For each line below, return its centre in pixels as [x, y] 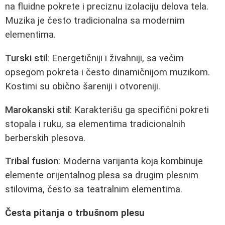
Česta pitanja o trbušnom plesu [75, 213]
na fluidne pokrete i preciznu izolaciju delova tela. [107, 7]
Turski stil [26, 58]
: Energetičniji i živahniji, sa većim [116, 58]
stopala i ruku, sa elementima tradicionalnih [95, 124]
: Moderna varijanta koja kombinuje [131, 161]
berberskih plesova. [45, 138]
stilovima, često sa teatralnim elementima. [94, 190]
